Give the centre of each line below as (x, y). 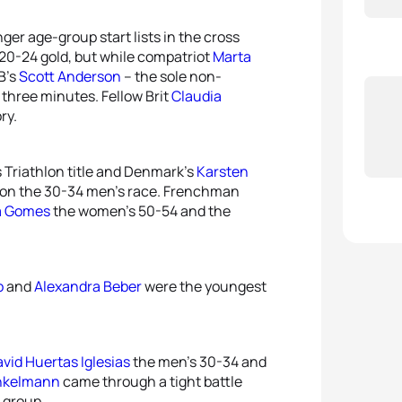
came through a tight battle (151, 381)
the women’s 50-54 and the (140, 211)
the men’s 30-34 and (198, 362)
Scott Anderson (70, 76)
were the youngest (204, 286)
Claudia (197, 96)
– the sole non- (171, 76)
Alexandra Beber (88, 286)
